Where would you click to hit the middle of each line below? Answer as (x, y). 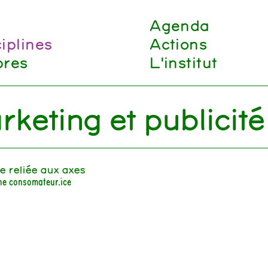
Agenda (179, 25)
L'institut (183, 62)
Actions (178, 43)
